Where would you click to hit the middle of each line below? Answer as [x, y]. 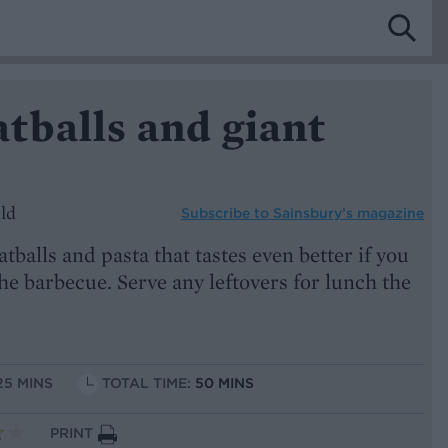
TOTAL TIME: [148, 383]
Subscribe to [227, 212]
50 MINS [224, 383]
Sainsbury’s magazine [348, 212]
